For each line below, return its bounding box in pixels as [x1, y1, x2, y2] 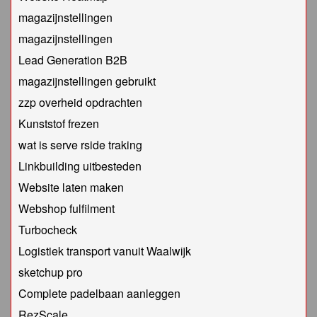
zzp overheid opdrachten [18, 94, 142, 111]
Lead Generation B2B [18, 52, 127, 69]
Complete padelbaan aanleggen [18, 285, 180, 302]
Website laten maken [18, 179, 124, 196]
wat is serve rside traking [18, 137, 142, 154]
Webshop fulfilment [18, 200, 115, 217]
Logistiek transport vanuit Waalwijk [18, 243, 191, 260]
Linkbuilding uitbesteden [18, 158, 142, 175]
